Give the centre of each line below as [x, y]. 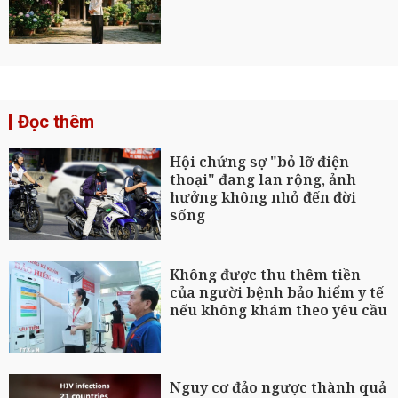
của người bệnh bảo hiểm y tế [277, 293]
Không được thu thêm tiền [266, 275]
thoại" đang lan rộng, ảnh [263, 180]
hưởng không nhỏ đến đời [263, 198]
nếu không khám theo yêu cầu [279, 310]
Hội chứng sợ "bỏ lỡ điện [260, 162]
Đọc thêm [56, 122]
